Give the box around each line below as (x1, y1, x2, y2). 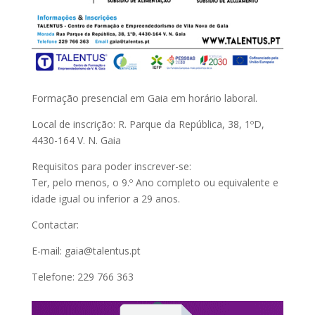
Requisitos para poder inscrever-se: (31, 159, 191, 173)
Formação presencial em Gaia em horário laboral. (31, 91, 257, 105)
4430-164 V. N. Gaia (31, 133, 121, 147)
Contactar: (31, 217, 79, 231)
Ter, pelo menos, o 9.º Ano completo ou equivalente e (31, 175, 278, 189)
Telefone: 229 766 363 (31, 269, 134, 283)
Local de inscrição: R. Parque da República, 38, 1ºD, (31, 117, 264, 131)
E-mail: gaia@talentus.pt (31, 243, 141, 257)
